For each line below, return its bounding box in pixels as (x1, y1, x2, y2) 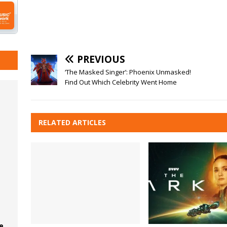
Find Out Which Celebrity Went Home (64, 77, 177, 87)
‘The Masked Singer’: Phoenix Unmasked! (64, 67, 191, 77)
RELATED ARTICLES (38, 117, 106, 127)
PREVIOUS (77, 52, 125, 66)
